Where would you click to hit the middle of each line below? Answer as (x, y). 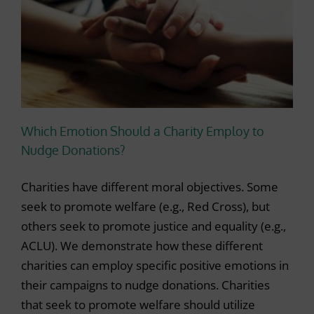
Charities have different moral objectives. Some (150, 186)
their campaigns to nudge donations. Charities (145, 285)
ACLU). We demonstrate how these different (142, 245)
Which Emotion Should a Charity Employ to (143, 131)
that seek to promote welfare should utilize (138, 304)
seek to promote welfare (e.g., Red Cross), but (145, 206)
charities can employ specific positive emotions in (155, 265)
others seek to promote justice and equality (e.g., (153, 226)
